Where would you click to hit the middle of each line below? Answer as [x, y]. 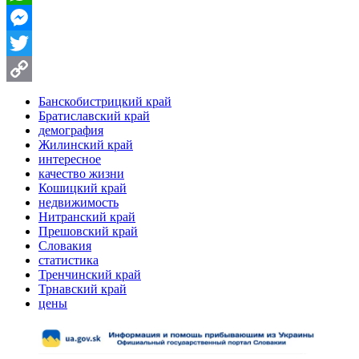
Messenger [33, 43]
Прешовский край [88, 231]
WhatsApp [33, 17]
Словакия [65, 245]
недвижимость [79, 202]
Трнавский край [83, 288]
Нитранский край [87, 216]
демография [71, 130]
